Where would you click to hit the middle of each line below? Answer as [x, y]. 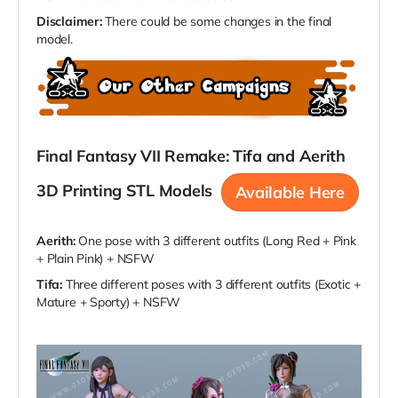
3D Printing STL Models [127, 191]
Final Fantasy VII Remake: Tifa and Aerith [191, 156]
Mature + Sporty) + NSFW [109, 302]
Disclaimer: [69, 22]
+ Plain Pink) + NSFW [96, 259]
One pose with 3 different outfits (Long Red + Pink [215, 241]
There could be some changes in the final [217, 22]
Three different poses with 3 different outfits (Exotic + [211, 285]
